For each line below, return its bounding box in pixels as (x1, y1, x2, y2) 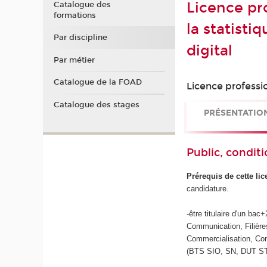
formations (53, 10, 96, 20)
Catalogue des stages (53, 100, 139, 110)
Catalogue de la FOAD (53, 77, 142, 88)
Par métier (53, 55, 95, 65)
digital (187, 42, 233, 59)
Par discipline (53, 33, 107, 43)
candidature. (187, 184, 229, 193)
